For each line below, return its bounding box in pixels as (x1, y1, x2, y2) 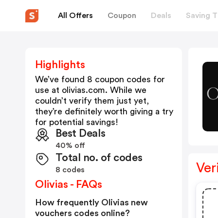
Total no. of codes (55, 152, 143, 163)
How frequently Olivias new (35, 198, 148, 207)
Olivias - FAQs (35, 179, 102, 190)
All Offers (58, 11, 93, 19)
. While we (105, 86, 146, 94)
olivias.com (62, 86, 105, 94)
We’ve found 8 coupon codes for (35, 75, 165, 84)
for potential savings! (35, 118, 118, 127)
